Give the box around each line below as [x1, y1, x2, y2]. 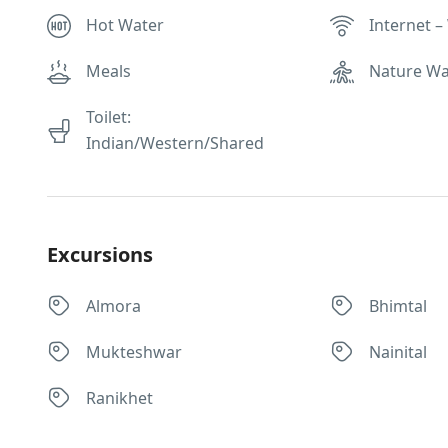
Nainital [369, 341, 428, 363]
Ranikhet [86, 387, 153, 409]
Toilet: [86, 106, 131, 128]
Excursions [47, 241, 153, 268]
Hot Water [86, 14, 164, 36]
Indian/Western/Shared [86, 132, 264, 154]
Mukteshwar [86, 341, 182, 363]
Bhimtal [369, 295, 428, 317]
